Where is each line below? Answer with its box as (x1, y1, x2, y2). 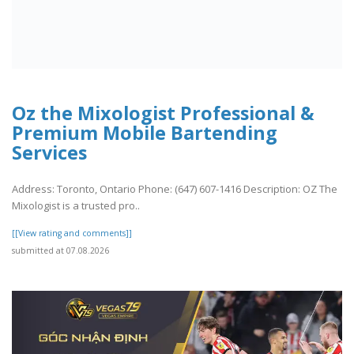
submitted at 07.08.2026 (12, 244, 109, 256)
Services (12, 139, 87, 165)
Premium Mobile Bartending (12, 119, 277, 145)
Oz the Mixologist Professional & (12, 100, 314, 126)
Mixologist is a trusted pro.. (12, 198, 140, 213)
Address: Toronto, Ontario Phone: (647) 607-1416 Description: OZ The (12, 181, 337, 196)
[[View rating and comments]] (12, 227, 132, 239)
